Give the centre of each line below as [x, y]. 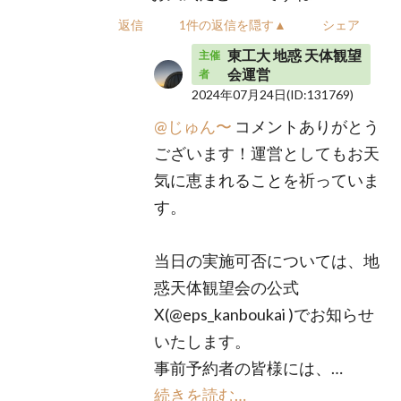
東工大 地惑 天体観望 [294, 55]
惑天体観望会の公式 [227, 287]
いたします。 [203, 341]
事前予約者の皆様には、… [249, 368]
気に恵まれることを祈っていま [267, 180]
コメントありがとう [306, 126]
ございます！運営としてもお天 [267, 153]
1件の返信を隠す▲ [233, 25]
